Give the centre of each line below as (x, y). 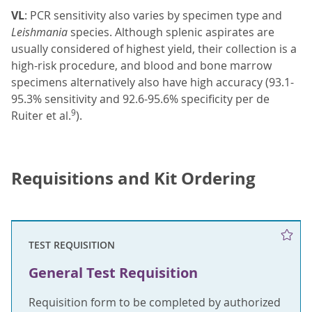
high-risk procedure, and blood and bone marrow (141, 66)
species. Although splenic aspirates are (172, 32)
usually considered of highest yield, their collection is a (154, 49)
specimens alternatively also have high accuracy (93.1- (153, 83)
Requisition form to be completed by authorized (155, 303)
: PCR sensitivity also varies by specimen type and (153, 16)
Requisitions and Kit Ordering (133, 179)
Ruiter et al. (41, 116)
